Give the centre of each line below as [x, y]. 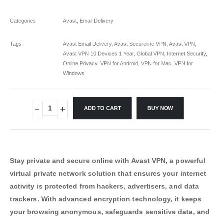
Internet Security [186, 53]
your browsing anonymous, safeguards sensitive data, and [110, 211]
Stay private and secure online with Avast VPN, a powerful [108, 160]
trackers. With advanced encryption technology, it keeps [106, 199]
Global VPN [150, 53]
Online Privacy [80, 63]
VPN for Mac [156, 63]
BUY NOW [160, 108]
